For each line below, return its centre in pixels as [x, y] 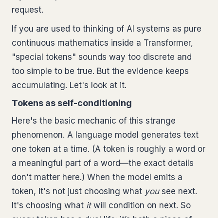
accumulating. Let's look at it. [69, 85]
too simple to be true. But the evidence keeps [100, 71]
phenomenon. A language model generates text [105, 135]
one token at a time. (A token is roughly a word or [109, 149]
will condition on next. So [141, 205]
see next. [178, 191]
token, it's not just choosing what [78, 191]
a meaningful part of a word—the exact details [103, 163]
